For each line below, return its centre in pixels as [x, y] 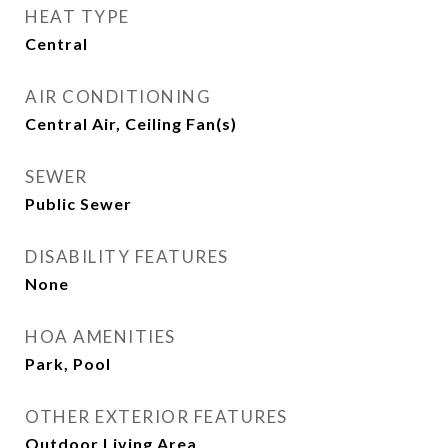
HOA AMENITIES [100, 336]
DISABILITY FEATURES [127, 256]
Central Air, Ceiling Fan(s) [131, 123]
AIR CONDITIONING [118, 96]
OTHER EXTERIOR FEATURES [156, 416]
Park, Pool [68, 363]
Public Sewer [78, 203]
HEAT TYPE [77, 16]
